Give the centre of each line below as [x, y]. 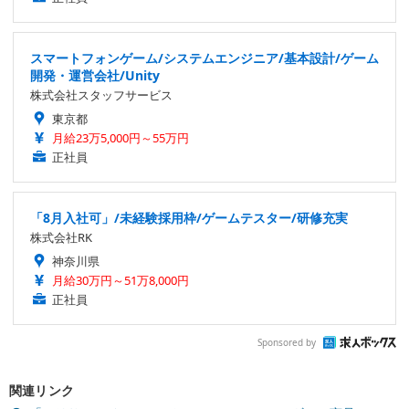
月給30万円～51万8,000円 [121, 280]
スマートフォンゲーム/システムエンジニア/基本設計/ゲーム [204, 58]
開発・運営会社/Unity [95, 75]
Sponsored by [287, 343]
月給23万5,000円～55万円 [121, 137]
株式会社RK [61, 237]
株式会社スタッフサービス [101, 94]
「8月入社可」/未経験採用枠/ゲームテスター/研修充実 [189, 217]
